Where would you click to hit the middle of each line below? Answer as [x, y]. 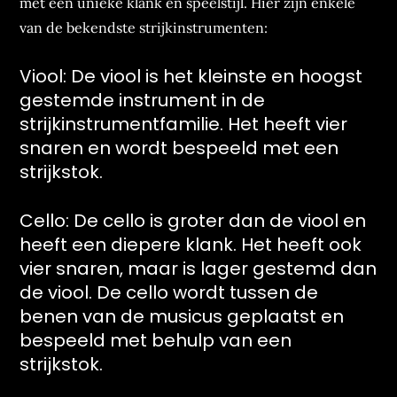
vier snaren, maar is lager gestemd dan [198, 269]
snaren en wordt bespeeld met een [179, 148]
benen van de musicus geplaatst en [182, 316]
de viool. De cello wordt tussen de [169, 292]
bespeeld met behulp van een [156, 340]
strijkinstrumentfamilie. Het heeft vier [184, 124]
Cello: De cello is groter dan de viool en [193, 221]
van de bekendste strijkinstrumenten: [144, 27]
